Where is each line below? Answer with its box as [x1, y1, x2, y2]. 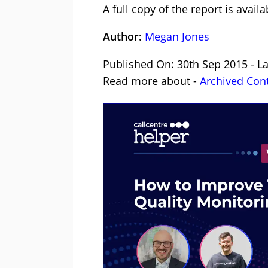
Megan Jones [145, 29, 209, 44]
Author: [103, 29, 145, 44]
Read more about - [103, 74, 200, 89]
